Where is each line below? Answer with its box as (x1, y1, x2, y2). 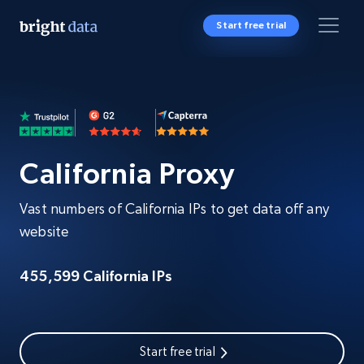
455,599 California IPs (19, 267, 172, 284)
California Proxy (19, 157, 235, 190)
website (19, 223, 69, 240)
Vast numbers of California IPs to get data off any (19, 200, 329, 217)
